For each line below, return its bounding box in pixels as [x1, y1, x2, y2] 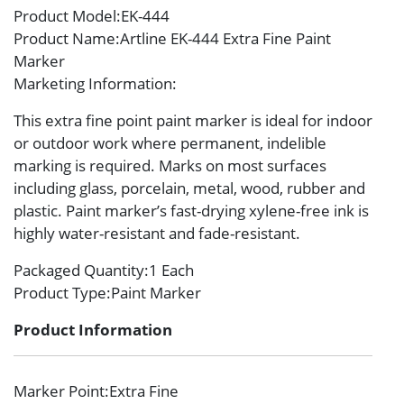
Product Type [14, 282, 106, 304]
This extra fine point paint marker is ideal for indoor [14, 110, 372, 132]
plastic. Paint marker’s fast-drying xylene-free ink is [14, 200, 369, 222]
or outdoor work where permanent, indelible [14, 133, 326, 154]
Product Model [14, 5, 116, 27]
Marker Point [14, 380, 105, 401]
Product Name [14, 28, 115, 50]
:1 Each [144, 260, 194, 281]
